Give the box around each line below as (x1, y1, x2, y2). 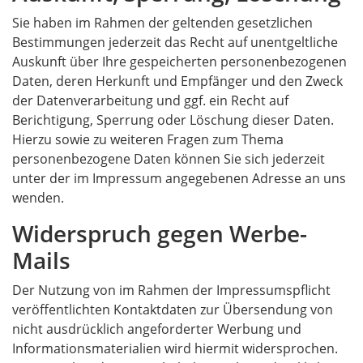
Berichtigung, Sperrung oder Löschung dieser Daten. (12, 111, 334, 129)
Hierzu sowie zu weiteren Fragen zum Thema (12, 130, 284, 148)
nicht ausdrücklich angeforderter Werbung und (12, 320, 301, 338)
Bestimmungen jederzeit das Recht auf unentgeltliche (12, 33, 338, 51)
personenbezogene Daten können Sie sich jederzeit (12, 150, 325, 168)
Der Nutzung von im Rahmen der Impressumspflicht (12, 281, 331, 299)
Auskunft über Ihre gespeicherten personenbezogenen (12, 53, 347, 70)
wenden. (12, 189, 64, 207)
